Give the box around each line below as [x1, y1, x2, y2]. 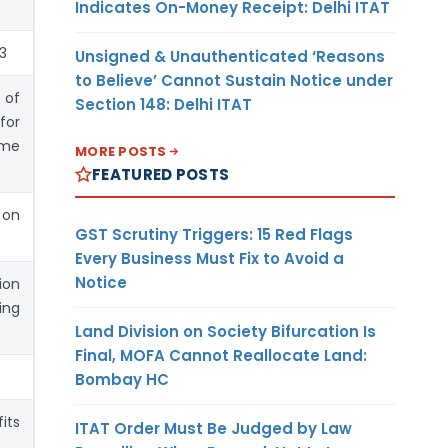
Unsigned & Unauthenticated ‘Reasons [75, 45, 385, 67]
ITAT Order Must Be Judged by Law [75, 417, 352, 439]
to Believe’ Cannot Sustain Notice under [75, 69, 393, 91]
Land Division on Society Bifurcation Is [75, 320, 376, 342]
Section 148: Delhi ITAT [75, 93, 252, 115]
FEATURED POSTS [92, 163, 230, 185]
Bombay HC [75, 368, 169, 390]
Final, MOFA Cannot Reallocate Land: [75, 344, 367, 366]
